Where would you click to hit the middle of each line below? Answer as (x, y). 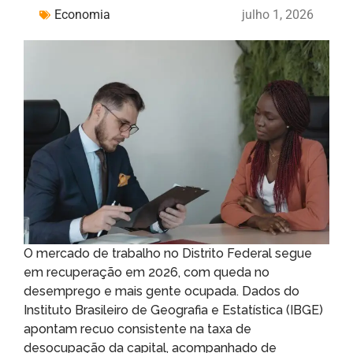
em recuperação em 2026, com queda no (147, 272)
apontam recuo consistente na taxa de (137, 329)
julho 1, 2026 (278, 15)
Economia (82, 15)
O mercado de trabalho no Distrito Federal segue (168, 253)
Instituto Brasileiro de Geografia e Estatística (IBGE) (173, 310)
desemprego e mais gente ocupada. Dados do (162, 291)
